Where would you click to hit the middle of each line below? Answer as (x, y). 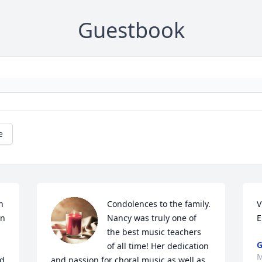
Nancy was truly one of (152, 218)
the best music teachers (154, 232)
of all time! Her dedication (158, 246)
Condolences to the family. (159, 204)
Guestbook (131, 30)
